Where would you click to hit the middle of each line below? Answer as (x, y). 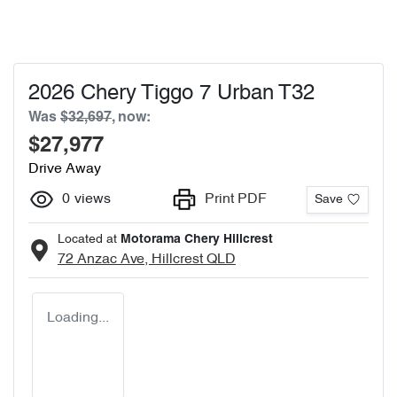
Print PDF (236, 199)
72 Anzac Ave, (105, 260)
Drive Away (65, 169)
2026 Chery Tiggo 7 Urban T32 (171, 94)
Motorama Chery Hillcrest (197, 240)
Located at (87, 240)
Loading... (78, 318)
